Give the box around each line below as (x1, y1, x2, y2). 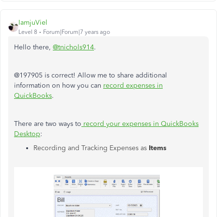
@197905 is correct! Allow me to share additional (14, 71, 167, 79)
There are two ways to (14, 120, 81, 128)
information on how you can (14, 81, 103, 90)
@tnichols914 (53, 43, 94, 51)
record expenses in (103, 81, 163, 90)
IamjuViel (18, 18, 47, 27)
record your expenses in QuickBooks (81, 120, 199, 128)
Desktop (14, 130, 40, 138)
